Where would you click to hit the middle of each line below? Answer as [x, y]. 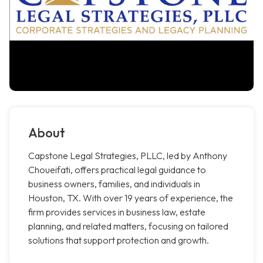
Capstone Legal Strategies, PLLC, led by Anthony [128, 156]
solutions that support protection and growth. [119, 240]
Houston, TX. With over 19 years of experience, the [131, 198]
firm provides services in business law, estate [117, 212]
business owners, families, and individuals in [114, 184]
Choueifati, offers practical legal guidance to [117, 170]
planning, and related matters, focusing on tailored [128, 226]
